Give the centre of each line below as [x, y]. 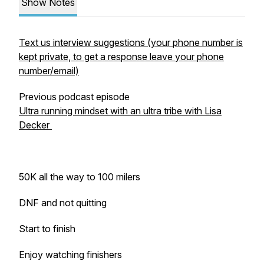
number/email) [49, 71]
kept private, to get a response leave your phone [121, 57]
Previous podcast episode [74, 97]
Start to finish [47, 229]
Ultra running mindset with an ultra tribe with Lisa [120, 111]
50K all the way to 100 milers [80, 177]
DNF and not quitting [63, 203]
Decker [35, 125]
